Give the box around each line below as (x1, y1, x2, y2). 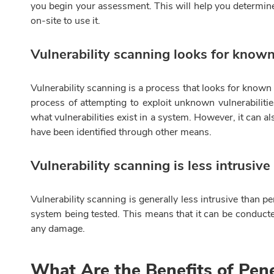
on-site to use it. (31, 14, 100, 28)
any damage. (31, 222, 85, 236)
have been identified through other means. (31, 125, 212, 139)
